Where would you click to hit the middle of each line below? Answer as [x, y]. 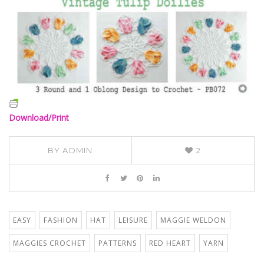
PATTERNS [118, 243]
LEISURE [133, 220]
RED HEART [170, 243]
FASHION [61, 220]
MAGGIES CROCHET [49, 243]
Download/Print [39, 118]
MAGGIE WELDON [193, 220]
